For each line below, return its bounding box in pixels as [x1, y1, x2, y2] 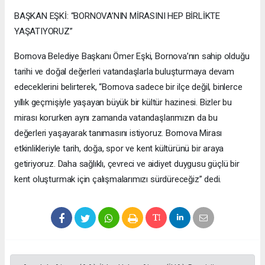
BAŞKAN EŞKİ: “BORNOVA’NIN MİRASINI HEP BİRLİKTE [14, 11, 220, 22]
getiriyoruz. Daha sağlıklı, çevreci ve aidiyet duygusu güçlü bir [14, 159, 240, 170]
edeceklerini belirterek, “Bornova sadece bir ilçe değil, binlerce [14, 82, 243, 93]
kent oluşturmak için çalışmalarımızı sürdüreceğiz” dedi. [14, 174, 222, 185]
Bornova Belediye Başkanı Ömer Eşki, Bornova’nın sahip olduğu [14, 51, 250, 62]
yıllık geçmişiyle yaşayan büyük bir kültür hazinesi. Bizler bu [14, 97, 232, 108]
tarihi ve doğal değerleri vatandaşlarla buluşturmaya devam [14, 66, 234, 77]
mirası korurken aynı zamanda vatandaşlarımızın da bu [14, 112, 218, 124]
